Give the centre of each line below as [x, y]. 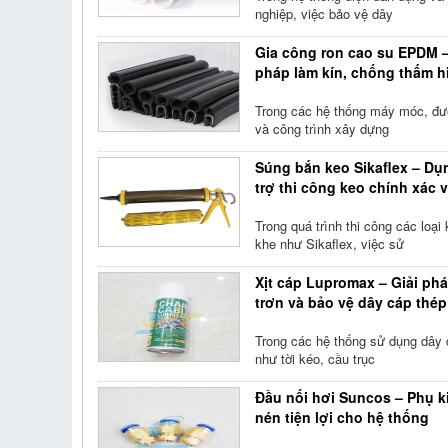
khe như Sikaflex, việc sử [330, 243]
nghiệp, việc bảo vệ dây [324, 13]
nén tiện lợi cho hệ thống [342, 417]
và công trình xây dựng [322, 128]
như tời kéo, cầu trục [315, 358]
